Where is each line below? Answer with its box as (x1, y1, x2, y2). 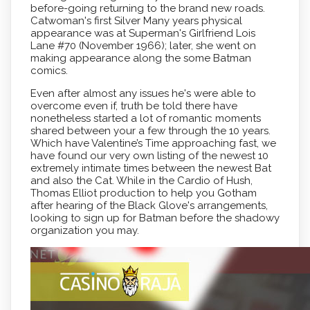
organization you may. (30, 224, 139, 237)
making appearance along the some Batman (30, 51, 251, 64)
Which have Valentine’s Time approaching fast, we (30, 136, 276, 149)
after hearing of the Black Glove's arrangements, (30, 199, 268, 212)
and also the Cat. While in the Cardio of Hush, (30, 174, 253, 187)
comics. (30, 64, 68, 77)
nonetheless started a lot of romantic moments (30, 111, 261, 125)
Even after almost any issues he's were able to (30, 86, 256, 100)
